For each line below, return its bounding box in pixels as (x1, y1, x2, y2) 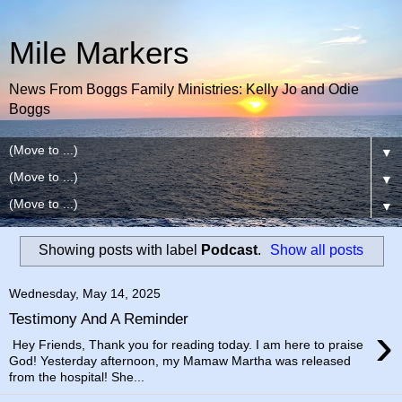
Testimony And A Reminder (9, 310, 188, 328)
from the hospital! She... (9, 369, 144, 384)
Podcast (200, 241, 258, 258)
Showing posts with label (38, 241, 201, 258)
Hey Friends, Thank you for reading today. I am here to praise (9, 336, 363, 352)
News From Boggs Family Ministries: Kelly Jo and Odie (9, 82, 359, 97)
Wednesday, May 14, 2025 (9, 285, 161, 301)
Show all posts (270, 241, 364, 258)
